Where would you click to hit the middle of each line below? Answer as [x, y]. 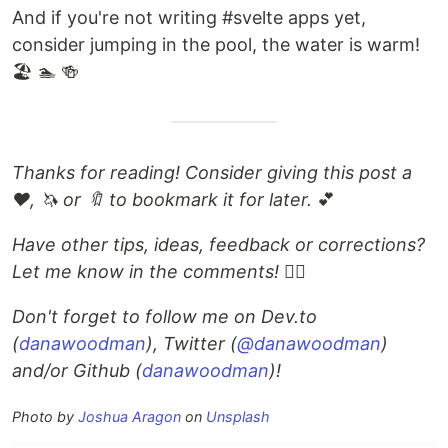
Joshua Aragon [129, 417]
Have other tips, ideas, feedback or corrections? [218, 245]
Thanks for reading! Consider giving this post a [212, 173]
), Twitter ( [191, 344]
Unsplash [238, 417]
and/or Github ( [77, 371]
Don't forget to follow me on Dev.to [164, 317]
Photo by [45, 417]
